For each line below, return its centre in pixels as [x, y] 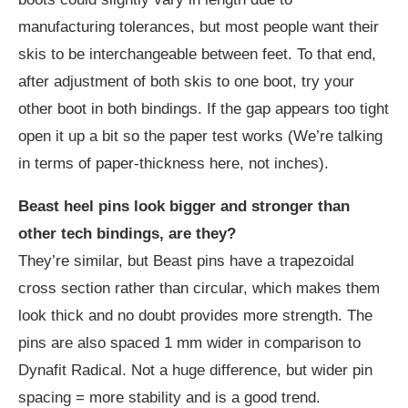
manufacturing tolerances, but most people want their [199, 26]
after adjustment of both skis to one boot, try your [186, 81]
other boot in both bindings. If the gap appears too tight [204, 108]
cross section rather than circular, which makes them [199, 288]
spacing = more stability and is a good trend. [169, 397]
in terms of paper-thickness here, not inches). [173, 163]
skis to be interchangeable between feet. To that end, [197, 54]
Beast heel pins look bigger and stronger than [184, 206]
